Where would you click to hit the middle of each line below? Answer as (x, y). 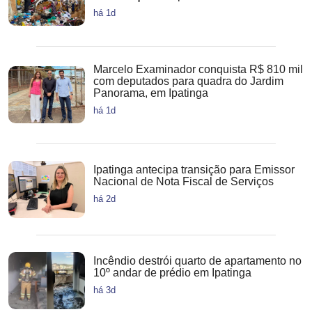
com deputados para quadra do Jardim (188, 81)
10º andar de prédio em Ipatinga (172, 272)
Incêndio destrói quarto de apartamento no (197, 260)
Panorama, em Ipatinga (151, 93)
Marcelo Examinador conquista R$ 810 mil (198, 69)
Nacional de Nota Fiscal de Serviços (184, 181)
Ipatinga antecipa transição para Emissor (194, 169)
